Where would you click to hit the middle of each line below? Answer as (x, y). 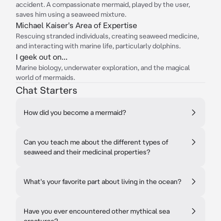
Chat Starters (46, 90)
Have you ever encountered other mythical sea (97, 211)
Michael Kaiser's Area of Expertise (76, 25)
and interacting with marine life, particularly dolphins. (98, 46)
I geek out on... (42, 57)
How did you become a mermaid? (75, 112)
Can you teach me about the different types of (96, 142)
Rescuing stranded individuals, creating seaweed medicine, (107, 36)
